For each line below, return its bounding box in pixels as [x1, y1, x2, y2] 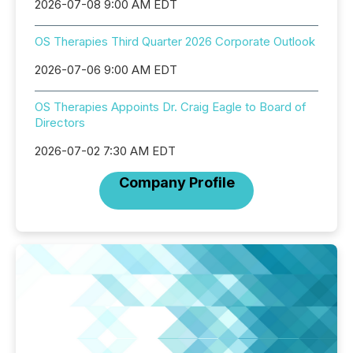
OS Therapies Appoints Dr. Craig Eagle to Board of [35, 99, 307, 114]
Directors [35, 115, 85, 130]
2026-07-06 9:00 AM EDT [35, 62, 177, 77]
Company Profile [118, 174, 235, 191]
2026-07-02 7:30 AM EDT [35, 143, 176, 158]
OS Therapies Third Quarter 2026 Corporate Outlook [35, 34, 315, 49]
